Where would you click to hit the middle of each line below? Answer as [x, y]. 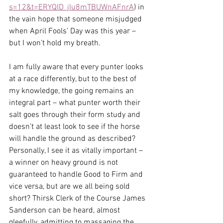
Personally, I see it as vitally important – [77, 151]
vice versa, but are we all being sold [70, 187]
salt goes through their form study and [76, 115]
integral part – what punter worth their [76, 103]
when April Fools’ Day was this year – [73, 31]
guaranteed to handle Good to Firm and [77, 175]
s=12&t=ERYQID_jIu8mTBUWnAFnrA [71, 7]
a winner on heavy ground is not [64, 163]
